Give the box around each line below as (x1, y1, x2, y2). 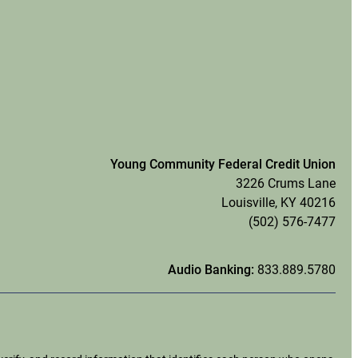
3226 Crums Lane (236, 176, 336, 192)
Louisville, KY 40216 (221, 195, 336, 211)
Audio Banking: (168, 262, 257, 278)
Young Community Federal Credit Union (110, 157, 336, 173)
